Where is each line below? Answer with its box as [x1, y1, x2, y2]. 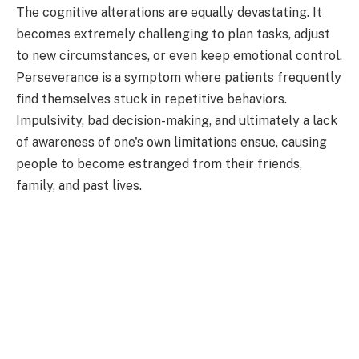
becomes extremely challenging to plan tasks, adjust [16, 26, 330, 42]
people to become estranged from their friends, [16, 156, 302, 172]
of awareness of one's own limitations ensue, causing [16, 135, 327, 151]
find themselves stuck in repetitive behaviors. [16, 91, 287, 107]
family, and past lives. [16, 178, 142, 194]
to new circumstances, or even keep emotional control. [16, 48, 342, 64]
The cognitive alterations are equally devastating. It [16, 5, 322, 21]
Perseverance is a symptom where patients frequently [16, 70, 341, 86]
